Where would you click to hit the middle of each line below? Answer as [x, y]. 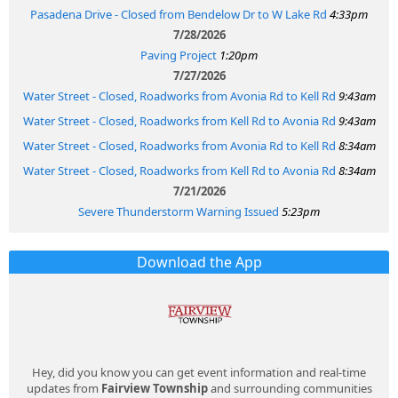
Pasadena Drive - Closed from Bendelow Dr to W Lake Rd [179, 14]
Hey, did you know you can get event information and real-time [199, 372]
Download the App [199, 262]
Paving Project [180, 55]
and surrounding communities [290, 388]
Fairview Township [154, 388]
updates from [64, 388]
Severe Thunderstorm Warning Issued [179, 211]
